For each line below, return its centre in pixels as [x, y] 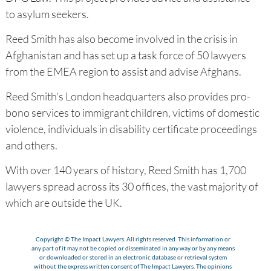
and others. [31, 145]
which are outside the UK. [64, 203]
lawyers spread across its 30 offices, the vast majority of [132, 187]
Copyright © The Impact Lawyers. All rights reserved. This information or [133, 239]
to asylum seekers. [48, 14]
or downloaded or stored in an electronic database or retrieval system [133, 257]
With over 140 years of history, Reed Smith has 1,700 [126, 170]
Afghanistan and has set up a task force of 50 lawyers [126, 55]
